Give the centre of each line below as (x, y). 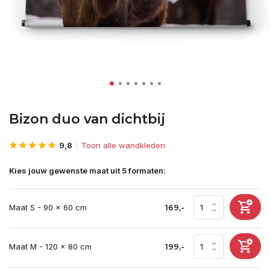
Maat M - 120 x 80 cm (50, 246)
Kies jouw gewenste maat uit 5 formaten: (87, 171)
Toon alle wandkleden (123, 145)
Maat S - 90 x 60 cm (48, 207)
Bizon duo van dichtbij (87, 119)
